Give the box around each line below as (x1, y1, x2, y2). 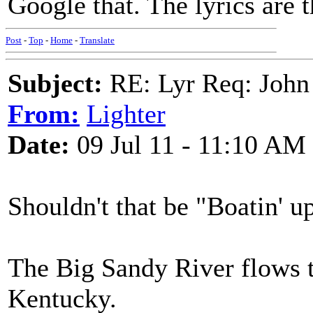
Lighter (87, 99, 166, 129)
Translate (80, 35, 115, 45)
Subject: (8, 68, 103, 98)
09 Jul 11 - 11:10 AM (70, 130, 306, 159)
